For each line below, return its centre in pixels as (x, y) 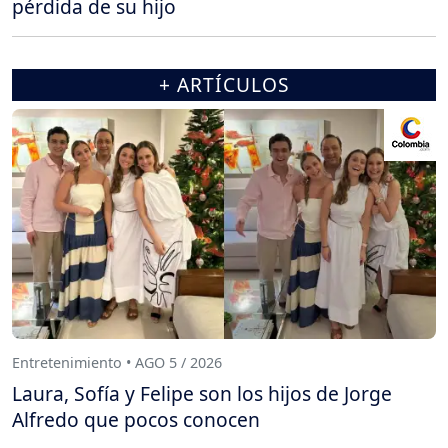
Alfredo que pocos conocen (136, 420)
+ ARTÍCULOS (224, 85)
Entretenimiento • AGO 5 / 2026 (117, 362)
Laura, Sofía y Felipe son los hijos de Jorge (202, 394)
